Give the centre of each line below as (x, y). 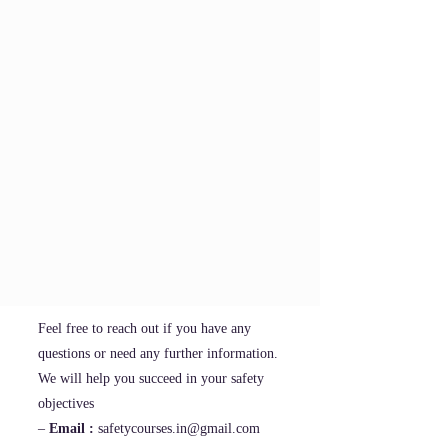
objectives (66, 403)
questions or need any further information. (158, 353)
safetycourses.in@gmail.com (179, 428)
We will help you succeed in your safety (151, 378)
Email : (69, 428)
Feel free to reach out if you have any (144, 328)
